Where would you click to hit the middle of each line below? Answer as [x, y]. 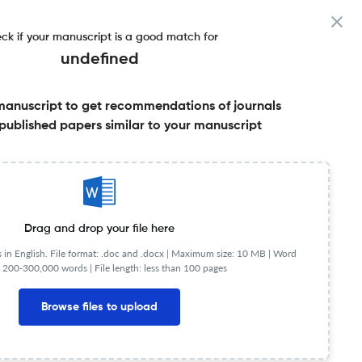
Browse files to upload [99, 307]
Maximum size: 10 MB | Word [234, 253]
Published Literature [105, 203]
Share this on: [125, 157]
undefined [99, 60]
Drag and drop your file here [99, 228]
